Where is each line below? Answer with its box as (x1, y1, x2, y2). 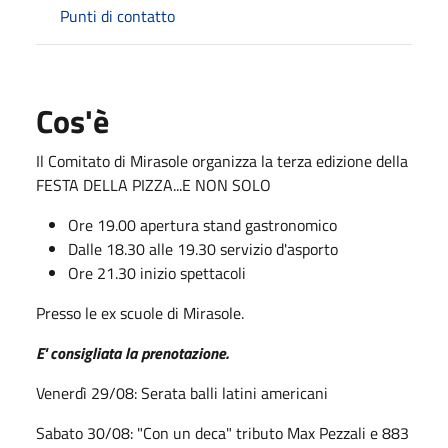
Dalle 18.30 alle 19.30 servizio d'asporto (68, 236, 338, 261)
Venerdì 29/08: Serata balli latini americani (36, 380, 328, 405)
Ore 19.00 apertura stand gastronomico (68, 212, 337, 237)
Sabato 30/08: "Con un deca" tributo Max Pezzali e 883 (36, 420, 409, 445)
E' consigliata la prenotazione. (36, 340, 228, 365)
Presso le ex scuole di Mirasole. (36, 300, 244, 325)
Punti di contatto (60, 3, 175, 28)
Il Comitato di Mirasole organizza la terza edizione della (36, 148, 408, 173)
